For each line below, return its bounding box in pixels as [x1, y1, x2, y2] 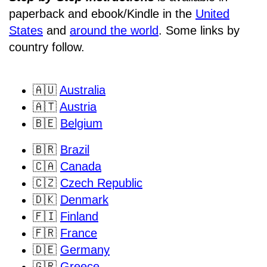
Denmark [60, 193, 108, 207]
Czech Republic [60, 176, 142, 190]
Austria [60, 100, 97, 114]
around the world [70, 24, 159, 38]
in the [159, 7, 195, 21]
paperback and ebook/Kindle [9, 7, 159, 21]
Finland [60, 210, 98, 223]
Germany [60, 243, 110, 257]
